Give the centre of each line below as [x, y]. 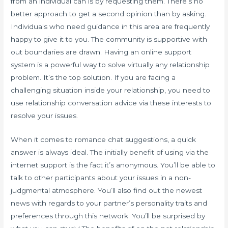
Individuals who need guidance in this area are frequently [110, 26]
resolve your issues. [45, 115]
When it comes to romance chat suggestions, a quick [104, 139]
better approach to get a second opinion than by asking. [109, 13]
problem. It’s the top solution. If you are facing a [93, 77]
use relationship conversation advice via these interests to [111, 103]
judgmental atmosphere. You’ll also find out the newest [107, 190]
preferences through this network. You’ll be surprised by [108, 216]
